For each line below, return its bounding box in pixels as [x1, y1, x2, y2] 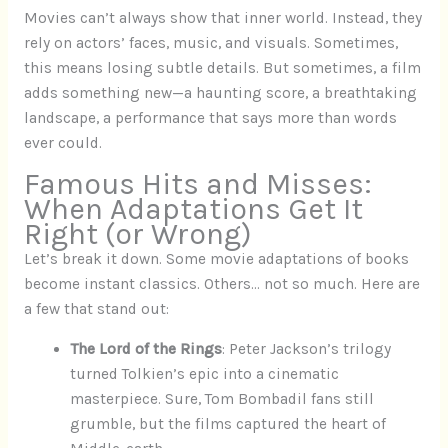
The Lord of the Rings [70, 340, 223, 359]
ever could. [23, 134, 102, 153]
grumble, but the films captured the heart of [70, 415, 387, 434]
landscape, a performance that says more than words [23, 109, 397, 128]
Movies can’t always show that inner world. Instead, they [23, 9, 422, 28]
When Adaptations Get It [23, 190, 363, 227]
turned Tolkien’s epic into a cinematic [70, 365, 340, 384]
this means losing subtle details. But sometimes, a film [23, 59, 421, 78]
